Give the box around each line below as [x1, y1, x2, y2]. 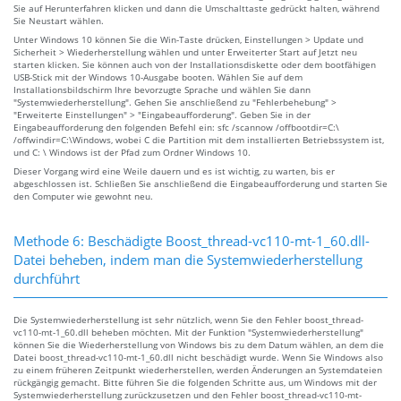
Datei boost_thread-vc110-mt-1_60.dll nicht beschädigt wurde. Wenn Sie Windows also [13, 350, 383, 363]
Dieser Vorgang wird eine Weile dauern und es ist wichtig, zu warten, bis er [13, 164, 335, 177]
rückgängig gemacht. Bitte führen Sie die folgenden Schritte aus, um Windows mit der [13, 375, 377, 388]
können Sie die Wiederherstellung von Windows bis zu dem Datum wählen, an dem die [13, 337, 384, 351]
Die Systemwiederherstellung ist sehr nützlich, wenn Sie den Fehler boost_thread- [13, 312, 363, 326]
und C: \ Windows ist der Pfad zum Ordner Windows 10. [13, 145, 251, 158]
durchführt [13, 269, 80, 287]
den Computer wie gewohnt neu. [13, 189, 153, 202]
